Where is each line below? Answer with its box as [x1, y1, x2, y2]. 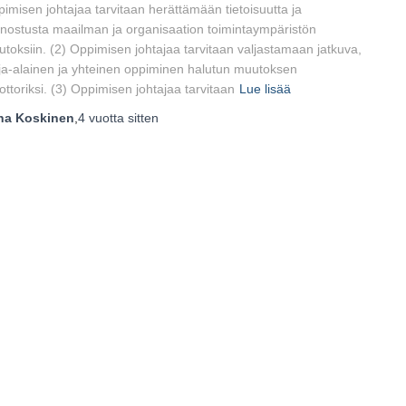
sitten [124, 111, 159, 125]
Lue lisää [239, 82, 291, 96]
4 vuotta [78, 111, 124, 125]
